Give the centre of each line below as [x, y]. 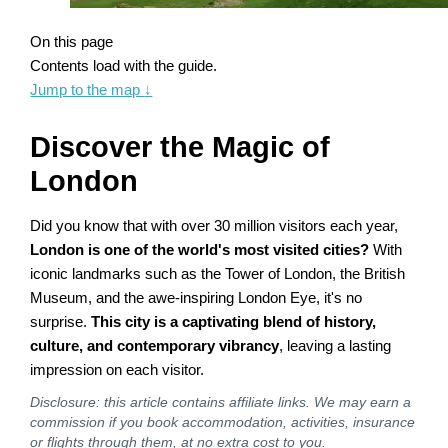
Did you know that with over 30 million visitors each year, [214, 225]
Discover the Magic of [180, 146]
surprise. [61, 321]
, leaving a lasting [335, 345]
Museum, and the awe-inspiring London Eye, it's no [196, 297]
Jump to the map [87, 89]
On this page [72, 41]
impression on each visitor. [117, 369]
